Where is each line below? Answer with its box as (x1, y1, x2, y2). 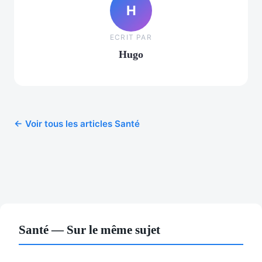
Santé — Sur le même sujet (19, 223, 160, 237)
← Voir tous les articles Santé (14, 118, 140, 130)
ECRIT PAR (110, 32, 152, 42)
